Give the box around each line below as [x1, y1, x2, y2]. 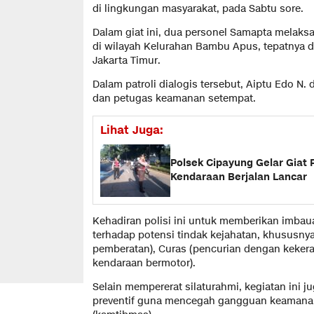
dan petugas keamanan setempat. [93, 91, 256, 105]
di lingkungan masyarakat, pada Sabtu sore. [93, 1, 303, 15]
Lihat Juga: [100, 122, 163, 138]
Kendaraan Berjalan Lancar [170, 170, 307, 184]
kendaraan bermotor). [93, 256, 196, 270]
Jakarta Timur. [93, 53, 161, 67]
